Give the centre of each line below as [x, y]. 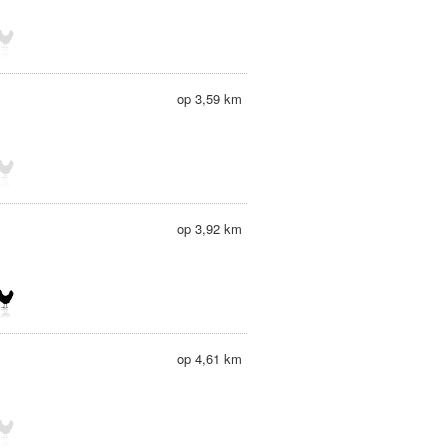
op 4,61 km [209, 358]
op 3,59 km [209, 98]
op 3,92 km [209, 228]
